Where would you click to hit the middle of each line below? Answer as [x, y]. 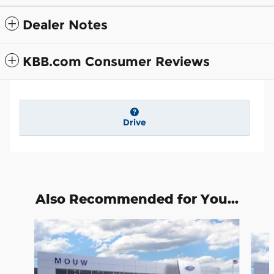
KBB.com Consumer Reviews [116, 62]
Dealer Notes [65, 25]
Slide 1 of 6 [27, 224]
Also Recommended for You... [137, 198]
